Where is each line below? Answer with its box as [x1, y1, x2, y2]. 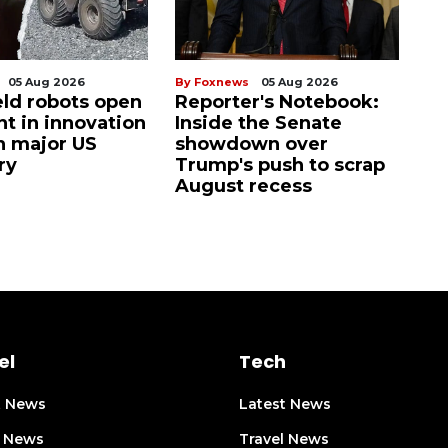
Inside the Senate [175, 112, 342, 135]
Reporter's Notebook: [175, 91, 379, 114]
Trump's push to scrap [175, 154, 385, 177]
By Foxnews [175, 75, 249, 90]
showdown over [175, 133, 328, 156]
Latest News [239, 395, 331, 414]
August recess [175, 175, 312, 198]
